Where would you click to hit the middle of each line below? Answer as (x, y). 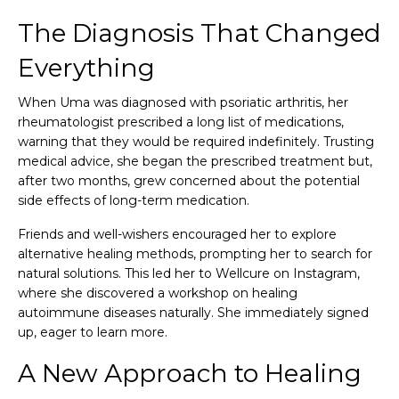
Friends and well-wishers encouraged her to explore (177, 234)
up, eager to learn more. (93, 332)
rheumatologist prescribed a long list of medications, (181, 122)
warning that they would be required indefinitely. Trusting (196, 141)
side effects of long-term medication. (134, 200)
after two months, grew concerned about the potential (189, 180)
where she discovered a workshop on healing (158, 293)
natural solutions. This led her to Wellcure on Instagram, (189, 273)
